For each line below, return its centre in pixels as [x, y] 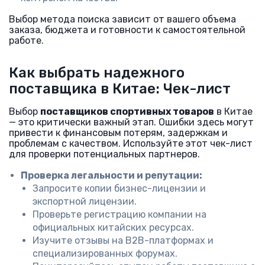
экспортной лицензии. [85, 201]
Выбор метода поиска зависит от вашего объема [122, 19]
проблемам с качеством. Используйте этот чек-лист [131, 143]
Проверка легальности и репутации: [112, 175]
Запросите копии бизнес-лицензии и [119, 188]
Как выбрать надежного [97, 73]
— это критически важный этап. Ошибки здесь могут [131, 122]
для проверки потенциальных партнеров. [104, 154]
